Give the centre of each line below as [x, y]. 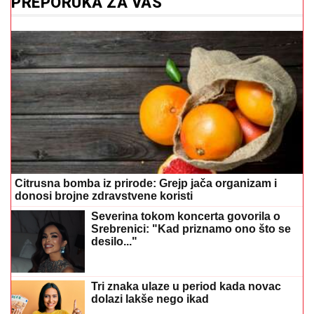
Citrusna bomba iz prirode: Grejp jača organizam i [146, 183]
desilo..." [114, 241]
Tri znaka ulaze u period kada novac [186, 287]
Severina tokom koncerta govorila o [186, 216]
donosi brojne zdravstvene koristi [104, 196]
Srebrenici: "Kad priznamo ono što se [191, 228]
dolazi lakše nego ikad [150, 299]
